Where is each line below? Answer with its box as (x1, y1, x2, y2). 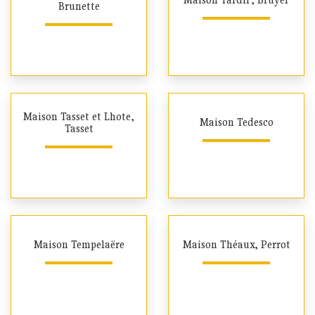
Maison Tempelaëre (33, 238, 124, 252)
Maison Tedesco (199, 115, 274, 129)
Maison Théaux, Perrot (182, 238, 290, 252)
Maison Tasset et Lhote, (23, 109, 134, 123)
